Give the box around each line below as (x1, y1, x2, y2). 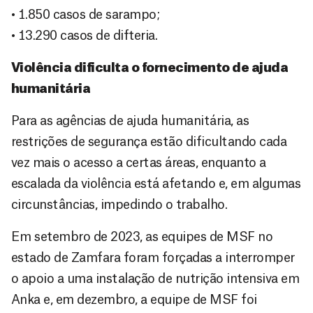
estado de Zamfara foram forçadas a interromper (11, 252, 295, 265)
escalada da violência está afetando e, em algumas (11, 177, 301, 191)
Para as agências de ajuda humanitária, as (11, 115, 249, 128)
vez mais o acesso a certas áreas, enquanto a (11, 156, 266, 170)
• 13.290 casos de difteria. (11, 29, 158, 43)
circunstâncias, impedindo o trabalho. (11, 198, 228, 212)
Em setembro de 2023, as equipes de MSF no (11, 231, 273, 244)
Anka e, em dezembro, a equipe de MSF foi (11, 293, 257, 307)
